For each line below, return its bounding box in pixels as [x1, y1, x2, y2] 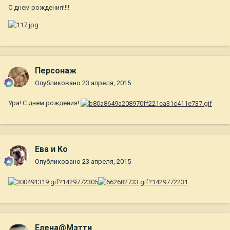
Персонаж [35, 66, 76, 76]
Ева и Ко [35, 144, 68, 155]
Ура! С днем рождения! [8, 99, 81, 107]
